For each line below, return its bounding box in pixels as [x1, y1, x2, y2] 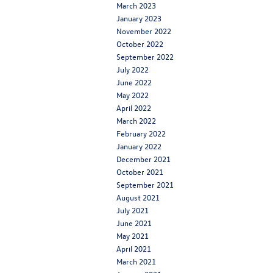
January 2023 [116, 12, 161, 23]
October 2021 [116, 166, 163, 177]
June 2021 [116, 217, 152, 228]
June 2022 [116, 76, 152, 87]
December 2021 [116, 153, 171, 164]
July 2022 [116, 63, 149, 74]
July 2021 [116, 204, 149, 215]
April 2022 [116, 102, 151, 113]
